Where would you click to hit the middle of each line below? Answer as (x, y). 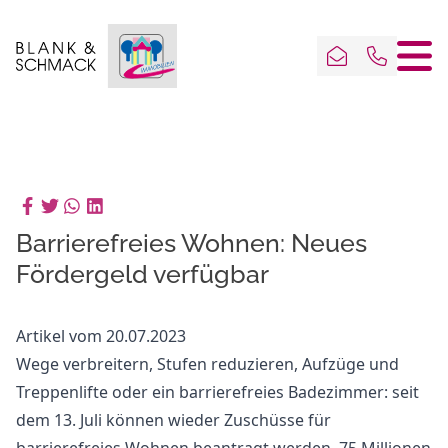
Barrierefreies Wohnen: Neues (191, 243)
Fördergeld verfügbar (142, 274)
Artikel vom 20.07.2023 (101, 336)
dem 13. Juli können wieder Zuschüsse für (173, 420)
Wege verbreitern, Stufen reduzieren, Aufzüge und (207, 364)
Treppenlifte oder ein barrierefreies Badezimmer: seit (217, 392)
